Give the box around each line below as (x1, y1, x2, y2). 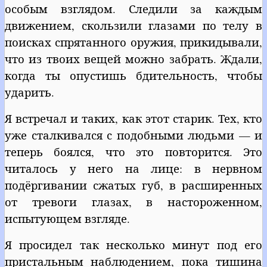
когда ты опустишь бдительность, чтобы (5, 67, 262, 83)
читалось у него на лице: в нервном (5, 160, 262, 176)
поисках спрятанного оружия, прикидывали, (5, 34, 262, 49)
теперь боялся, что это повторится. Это (5, 144, 262, 159)
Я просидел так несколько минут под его (5, 237, 262, 252)
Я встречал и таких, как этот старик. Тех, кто (5, 110, 262, 126)
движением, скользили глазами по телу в (5, 17, 262, 33)
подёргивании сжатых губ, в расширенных (5, 177, 262, 193)
